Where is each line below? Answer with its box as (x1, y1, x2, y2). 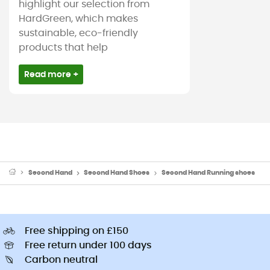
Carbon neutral (25, 255, 98, 265)
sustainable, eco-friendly (19, 28, 138, 39)
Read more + (24, 69, 78, 79)
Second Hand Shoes (84, 169, 150, 177)
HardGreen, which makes (19, 14, 138, 24)
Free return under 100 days (25, 240, 152, 251)
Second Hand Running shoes (161, 169, 255, 177)
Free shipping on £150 (25, 226, 128, 236)
